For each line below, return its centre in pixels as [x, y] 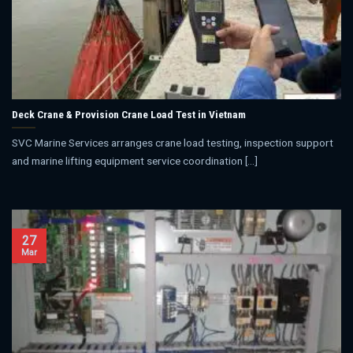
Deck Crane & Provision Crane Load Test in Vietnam [129, 114]
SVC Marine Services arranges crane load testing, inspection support [173, 142]
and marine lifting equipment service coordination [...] [135, 160]
